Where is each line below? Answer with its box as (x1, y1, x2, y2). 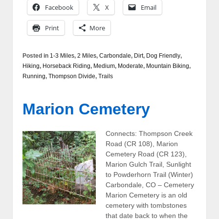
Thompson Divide (48, 72, 95, 80)
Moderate (118, 62, 143, 69)
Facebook (45, 2, 73, 12)
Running (22, 72, 45, 80)
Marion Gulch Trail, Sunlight (106, 160, 191, 168)
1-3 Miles (50, 52, 74, 59)
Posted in (22, 52, 50, 59)
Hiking (22, 62, 40, 69)
